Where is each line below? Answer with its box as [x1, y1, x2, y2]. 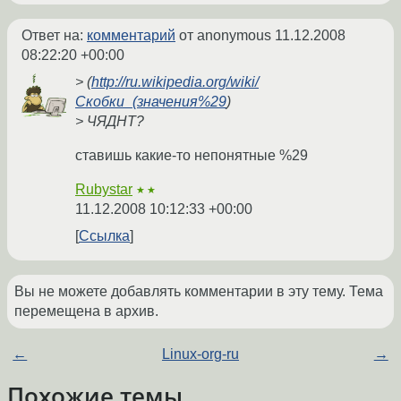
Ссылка [79, 228, 130, 244]
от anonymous [175, 28, 275, 44]
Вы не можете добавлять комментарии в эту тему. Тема [14, 284, 383, 300]
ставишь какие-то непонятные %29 [75, 148, 308, 164]
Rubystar [75, 182, 132, 198]
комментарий [87, 28, 175, 44]
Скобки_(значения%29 [75, 94, 226, 110]
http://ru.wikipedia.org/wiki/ [91, 74, 259, 90]
